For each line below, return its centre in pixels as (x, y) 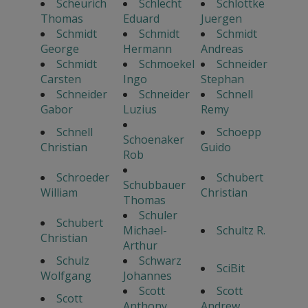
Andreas (222, 49)
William (59, 193)
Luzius (140, 110)
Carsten (60, 79)
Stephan (222, 79)
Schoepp (239, 132)
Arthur (140, 246)
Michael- (145, 231)
